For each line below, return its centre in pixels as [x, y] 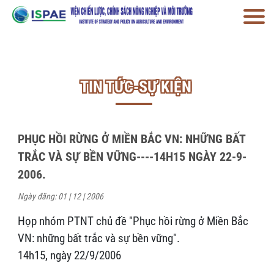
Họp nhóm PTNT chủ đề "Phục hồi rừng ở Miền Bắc [133, 221]
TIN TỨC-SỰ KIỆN [135, 87]
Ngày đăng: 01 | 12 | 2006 [60, 196]
